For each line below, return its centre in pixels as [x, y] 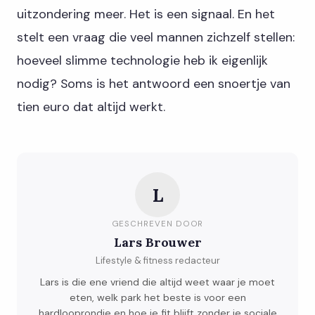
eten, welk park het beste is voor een [157, 298]
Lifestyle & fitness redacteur [157, 261]
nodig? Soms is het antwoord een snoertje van [154, 84]
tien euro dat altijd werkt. [91, 107]
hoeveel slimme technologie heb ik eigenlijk [142, 61]
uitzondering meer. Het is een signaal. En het [146, 14]
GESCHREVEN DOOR [157, 224]
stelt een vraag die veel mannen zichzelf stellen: [156, 38]
